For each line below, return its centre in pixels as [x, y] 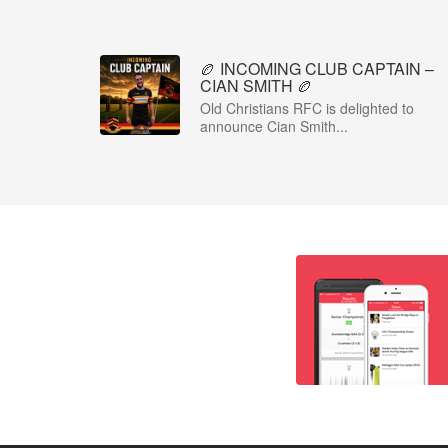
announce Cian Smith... [274, 126]
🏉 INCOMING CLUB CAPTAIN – [317, 68]
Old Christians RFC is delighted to [307, 108]
